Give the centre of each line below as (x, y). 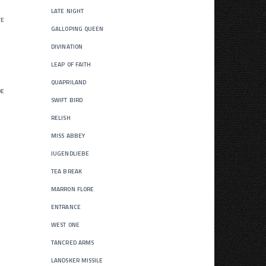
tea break (66, 170)
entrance (66, 206)
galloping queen (77, 28)
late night (67, 10)
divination (67, 45)
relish (61, 117)
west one (65, 224)
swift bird (67, 99)
